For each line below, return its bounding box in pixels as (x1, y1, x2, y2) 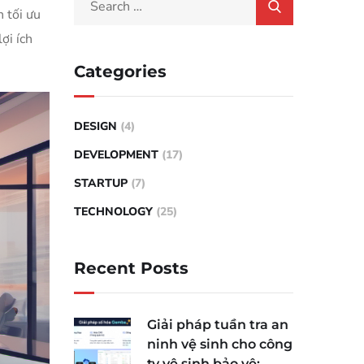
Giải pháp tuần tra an (147, 317, 288, 332)
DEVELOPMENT (74, 147, 158, 162)
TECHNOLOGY (74, 204, 153, 219)
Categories (74, 62, 167, 81)
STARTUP (74, 175, 128, 191)
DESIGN (74, 119, 117, 134)
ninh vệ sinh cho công (147, 336, 292, 352)
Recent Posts (74, 258, 188, 278)
